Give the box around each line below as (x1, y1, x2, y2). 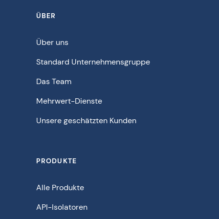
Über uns (36, 37, 68, 47)
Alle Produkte (36, 182, 84, 193)
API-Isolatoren (36, 201, 88, 212)
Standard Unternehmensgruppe (36, 56, 150, 67)
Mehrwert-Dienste (36, 95, 102, 106)
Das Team (36, 76, 71, 87)
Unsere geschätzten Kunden (36, 115, 136, 126)
